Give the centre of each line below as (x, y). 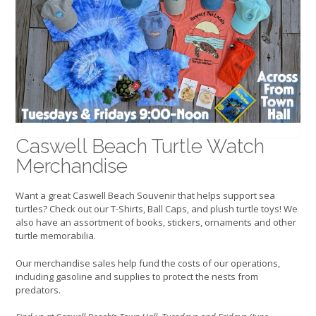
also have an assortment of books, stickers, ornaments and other (156, 223)
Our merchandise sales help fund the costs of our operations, (148, 263)
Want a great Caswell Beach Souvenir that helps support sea (145, 196)
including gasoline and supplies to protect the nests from (137, 276)
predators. (38, 290)
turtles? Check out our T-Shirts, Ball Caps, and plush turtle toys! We (157, 209)
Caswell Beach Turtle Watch (140, 146)
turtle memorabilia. (56, 236)
